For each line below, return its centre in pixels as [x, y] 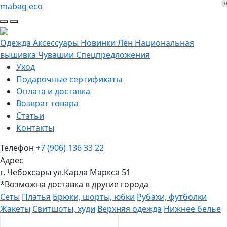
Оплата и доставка [53, 91]
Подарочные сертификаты [69, 79]
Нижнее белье [192, 209]
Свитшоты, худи [64, 209]
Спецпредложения [113, 55]
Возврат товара [47, 103]
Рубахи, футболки [172, 197]
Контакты [35, 128]
